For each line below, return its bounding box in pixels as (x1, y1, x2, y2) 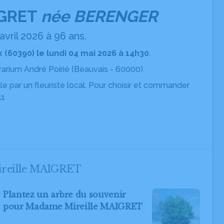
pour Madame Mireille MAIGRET (3, 201, 143, 211)
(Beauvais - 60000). (69, 64, 144, 74)
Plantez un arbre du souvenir (3, 189, 126, 199)
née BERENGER (41, 7, 157, 25)
